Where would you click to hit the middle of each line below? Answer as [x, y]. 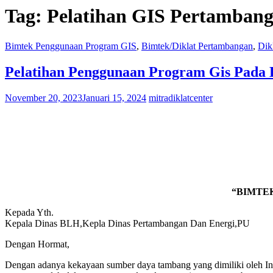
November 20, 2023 [44, 97]
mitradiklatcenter [181, 97]
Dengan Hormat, [37, 244]
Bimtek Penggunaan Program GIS [71, 46]
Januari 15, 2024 [114, 97]
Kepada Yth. [29, 212]
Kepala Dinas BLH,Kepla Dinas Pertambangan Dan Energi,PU [127, 223]
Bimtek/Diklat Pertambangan [197, 46]
